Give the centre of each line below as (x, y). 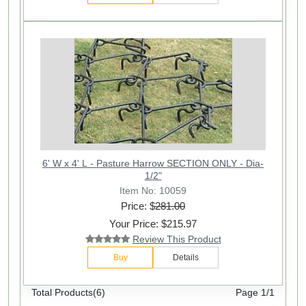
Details (186, 257)
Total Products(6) (68, 292)
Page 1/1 (255, 292)
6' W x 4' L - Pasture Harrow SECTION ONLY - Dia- (153, 164)
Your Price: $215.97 (153, 223)
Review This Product (177, 239)
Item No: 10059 (153, 191)
